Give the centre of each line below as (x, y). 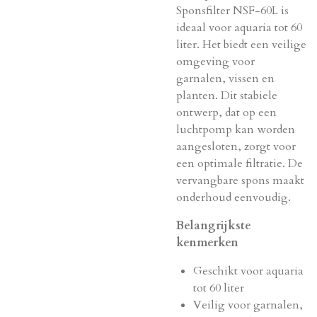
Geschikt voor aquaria (248, 271)
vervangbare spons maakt (240, 180)
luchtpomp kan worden (236, 129)
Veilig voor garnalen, (248, 305)
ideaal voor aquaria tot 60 (239, 28)
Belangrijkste (214, 226)
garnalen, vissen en (225, 79)
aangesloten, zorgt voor (236, 146)
